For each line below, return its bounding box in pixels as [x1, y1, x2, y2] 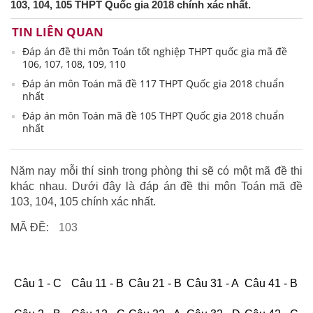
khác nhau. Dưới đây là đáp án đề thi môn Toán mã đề [10, 180, 303, 193]
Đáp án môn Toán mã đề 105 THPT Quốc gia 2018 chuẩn [22, 109, 284, 123]
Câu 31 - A [187, 277, 239, 290]
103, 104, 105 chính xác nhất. [10, 196, 156, 208]
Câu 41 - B [245, 277, 298, 290]
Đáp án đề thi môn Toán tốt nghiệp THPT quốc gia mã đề [22, 45, 287, 59]
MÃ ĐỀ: [10, 221, 52, 234]
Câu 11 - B [71, 277, 124, 290]
